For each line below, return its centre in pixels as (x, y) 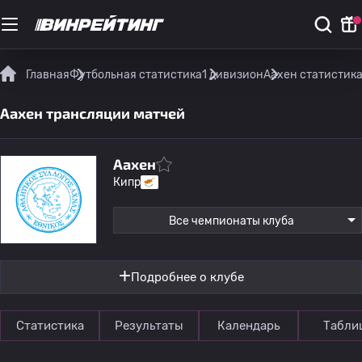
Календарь (248, 326)
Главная (48, 75)
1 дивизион (233, 75)
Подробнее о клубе (187, 277)
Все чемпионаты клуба (231, 221)
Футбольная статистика (136, 75)
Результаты (149, 326)
